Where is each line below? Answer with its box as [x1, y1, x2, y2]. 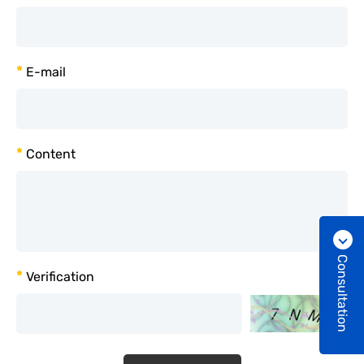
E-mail [23, 64, 66, 80]
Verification [23, 269, 94, 284]
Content [23, 146, 76, 162]
